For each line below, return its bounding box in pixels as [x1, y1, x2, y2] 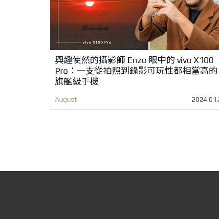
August [55, 95, 77, 103]
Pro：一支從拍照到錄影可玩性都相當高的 [55, 66, 218, 76]
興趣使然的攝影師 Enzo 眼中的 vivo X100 [55, 55, 214, 65]
